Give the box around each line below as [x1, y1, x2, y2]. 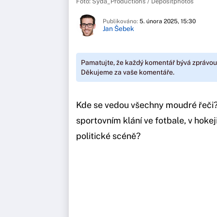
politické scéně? [76, 130, 140, 141]
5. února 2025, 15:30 [139, 18, 196, 25]
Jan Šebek [103, 25, 134, 33]
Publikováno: [103, 18, 139, 25]
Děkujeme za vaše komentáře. [81, 68, 174, 76]
